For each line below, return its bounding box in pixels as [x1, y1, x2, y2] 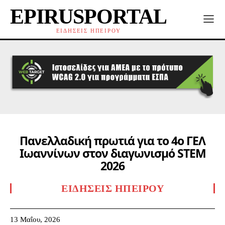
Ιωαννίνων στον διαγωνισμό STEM [19, 145, 206, 162]
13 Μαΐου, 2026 [10, 215, 60, 223]
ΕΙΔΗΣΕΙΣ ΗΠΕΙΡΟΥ [56, 28, 121, 34]
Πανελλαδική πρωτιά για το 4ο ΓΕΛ [20, 133, 205, 149]
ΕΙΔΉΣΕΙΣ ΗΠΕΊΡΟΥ [61, 183, 164, 194]
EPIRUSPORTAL [10, 5, 167, 28]
